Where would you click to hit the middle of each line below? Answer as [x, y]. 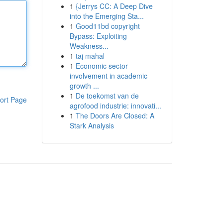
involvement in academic [108, 76]
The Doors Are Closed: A [115, 115]
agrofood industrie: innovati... [115, 106]
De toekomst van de [107, 96]
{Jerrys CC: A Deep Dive [114, 6]
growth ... [84, 86]
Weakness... [89, 46]
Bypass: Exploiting [98, 36]
